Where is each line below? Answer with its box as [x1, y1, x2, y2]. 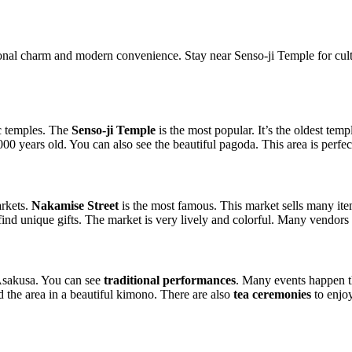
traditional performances [104, 273, 236, 288]
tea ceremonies [233, 288, 311, 302]
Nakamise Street [31, 198, 119, 212]
